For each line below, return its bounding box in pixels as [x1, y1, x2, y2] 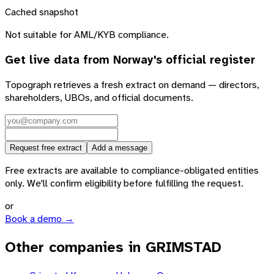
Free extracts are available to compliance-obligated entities [5, 164, 259, 177]
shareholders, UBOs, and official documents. [5, 91, 193, 105]
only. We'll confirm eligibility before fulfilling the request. [5, 177, 243, 190]
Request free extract [10, 143, 82, 153]
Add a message [92, 143, 147, 153]
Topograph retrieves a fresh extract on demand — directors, [5, 78, 259, 92]
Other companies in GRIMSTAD [5, 237, 221, 257]
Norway [113, 52, 154, 67]
